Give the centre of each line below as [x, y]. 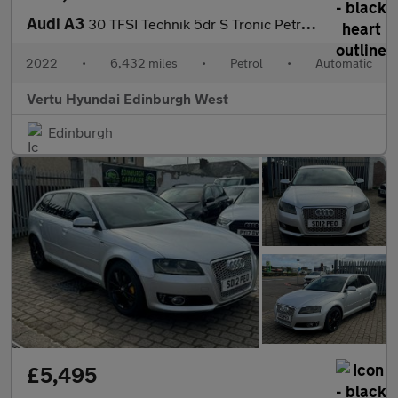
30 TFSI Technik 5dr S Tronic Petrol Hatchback [195, 24]
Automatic [344, 63]
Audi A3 [57, 23]
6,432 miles [144, 63]
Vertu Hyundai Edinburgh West [127, 98]
